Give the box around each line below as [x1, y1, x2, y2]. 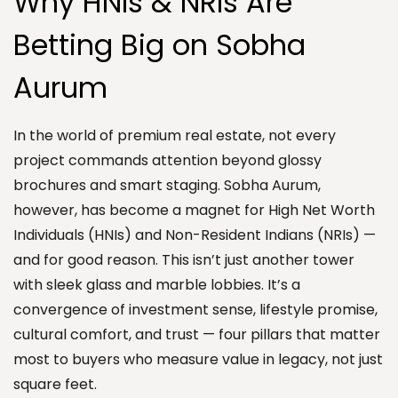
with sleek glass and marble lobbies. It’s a [13, 274, 300, 295]
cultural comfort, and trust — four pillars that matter [13, 323, 380, 345]
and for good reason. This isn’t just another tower [13, 249, 354, 270]
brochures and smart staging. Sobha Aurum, [13, 174, 321, 195]
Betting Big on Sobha [13, 24, 306, 65]
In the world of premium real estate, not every [13, 124, 336, 146]
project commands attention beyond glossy [13, 149, 322, 171]
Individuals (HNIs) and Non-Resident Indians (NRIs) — [13, 224, 376, 245]
